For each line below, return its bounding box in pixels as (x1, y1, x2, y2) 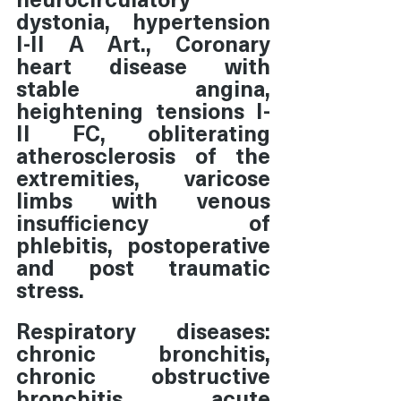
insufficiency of (16, 205, 270, 238)
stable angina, (16, 71, 270, 104)
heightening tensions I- (16, 93, 270, 126)
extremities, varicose (16, 160, 270, 193)
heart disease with (16, 48, 270, 81)
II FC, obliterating (16, 115, 270, 149)
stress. (16, 272, 84, 305)
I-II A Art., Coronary (16, 26, 270, 59)
